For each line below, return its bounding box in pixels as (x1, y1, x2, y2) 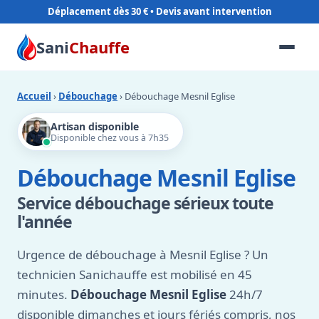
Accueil (17, 90, 51, 103)
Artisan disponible (51, 120, 139, 133)
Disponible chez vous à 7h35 (51, 132, 169, 144)
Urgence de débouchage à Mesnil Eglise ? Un (17, 246, 268, 263)
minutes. (17, 286, 70, 303)
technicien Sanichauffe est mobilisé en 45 (17, 266, 252, 283)
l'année (17, 210, 73, 233)
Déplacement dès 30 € (47, 5, 148, 18)
